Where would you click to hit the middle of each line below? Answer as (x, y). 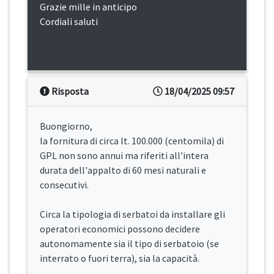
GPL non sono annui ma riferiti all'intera (124, 156)
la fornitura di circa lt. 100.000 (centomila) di (132, 141)
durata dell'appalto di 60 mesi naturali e (123, 170)
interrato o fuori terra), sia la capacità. (120, 258)
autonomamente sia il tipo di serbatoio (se (129, 244)
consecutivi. (64, 185)
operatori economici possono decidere (120, 229)
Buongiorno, (66, 126)
